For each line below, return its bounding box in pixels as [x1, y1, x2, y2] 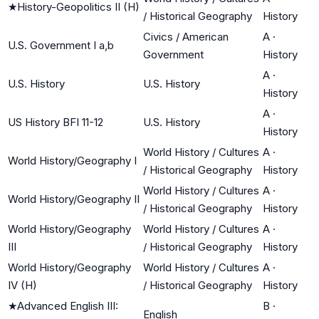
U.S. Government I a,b [8, 38, 114, 52]
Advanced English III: [17, 298, 118, 313]
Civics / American [143, 29, 229, 43]
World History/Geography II [8, 192, 140, 206]
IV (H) [8, 278, 37, 292]
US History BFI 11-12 [8, 115, 103, 129]
